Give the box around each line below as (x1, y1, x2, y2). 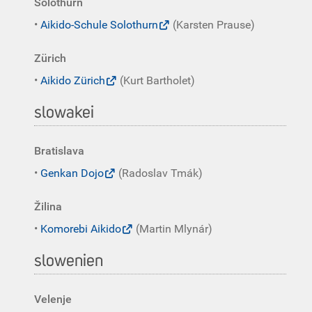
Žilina (34, 200, 62, 213)
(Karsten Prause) (170, 18, 255, 31)
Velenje (34, 292, 72, 306)
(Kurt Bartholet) (117, 74, 195, 87)
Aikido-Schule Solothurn (40, 18, 158, 31)
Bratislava (34, 144, 84, 157)
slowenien (34, 253, 103, 270)
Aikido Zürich (40, 74, 105, 87)
